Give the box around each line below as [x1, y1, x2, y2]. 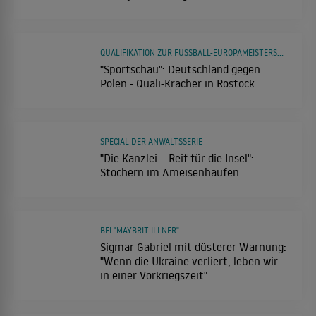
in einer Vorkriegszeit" [100, 268, 207, 283]
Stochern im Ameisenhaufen [100, 165, 239, 180]
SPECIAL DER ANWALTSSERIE [100, 136, 202, 147]
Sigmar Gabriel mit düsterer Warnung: [100, 240, 286, 255]
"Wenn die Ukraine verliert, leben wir [100, 254, 278, 269]
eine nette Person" [100, 1, 190, 16]
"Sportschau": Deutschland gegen [100, 62, 260, 77]
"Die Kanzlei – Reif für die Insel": [100, 151, 254, 166]
